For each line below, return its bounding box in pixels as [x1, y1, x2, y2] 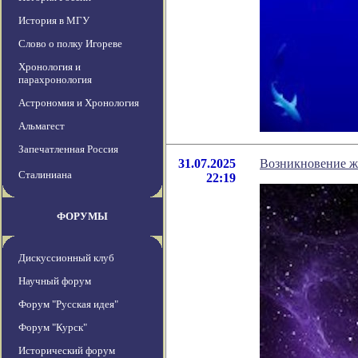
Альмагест [18, 120, 65, 133]
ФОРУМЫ [57, 210, 108, 223]
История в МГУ [18, 14, 89, 27]
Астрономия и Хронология [18, 97, 139, 109]
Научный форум [18, 275, 91, 288]
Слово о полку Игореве [18, 38, 122, 50]
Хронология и [18, 61, 81, 74]
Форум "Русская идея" [18, 298, 118, 311]
